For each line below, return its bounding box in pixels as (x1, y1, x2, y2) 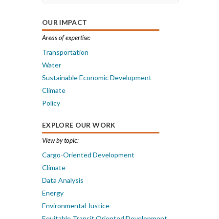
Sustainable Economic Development (42, 73, 152, 82)
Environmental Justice (42, 201, 109, 210)
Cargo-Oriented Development (42, 151, 134, 159)
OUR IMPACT (42, 18, 88, 26)
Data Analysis (42, 176, 84, 184)
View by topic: (42, 136, 79, 144)
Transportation (42, 48, 88, 56)
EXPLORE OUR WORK (42, 121, 116, 129)
